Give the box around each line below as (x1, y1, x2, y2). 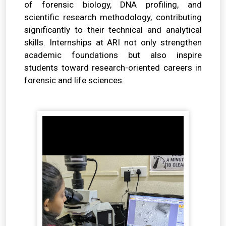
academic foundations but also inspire (24, 49, 202, 60)
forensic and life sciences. (24, 75, 124, 85)
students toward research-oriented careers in (24, 62, 202, 73)
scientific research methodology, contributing (24, 12, 202, 22)
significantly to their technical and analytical (24, 24, 202, 35)
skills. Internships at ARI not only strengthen (24, 37, 202, 47)
